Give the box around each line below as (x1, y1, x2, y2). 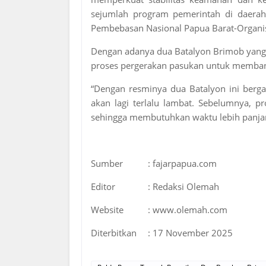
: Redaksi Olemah (148, 180, 219, 192)
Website (91, 204, 123, 216)
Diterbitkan (91, 227, 137, 239)
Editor (91, 180, 115, 192)
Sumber (91, 157, 123, 169)
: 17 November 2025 (148, 227, 233, 239)
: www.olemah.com (148, 204, 227, 216)
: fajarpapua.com (148, 157, 219, 169)
